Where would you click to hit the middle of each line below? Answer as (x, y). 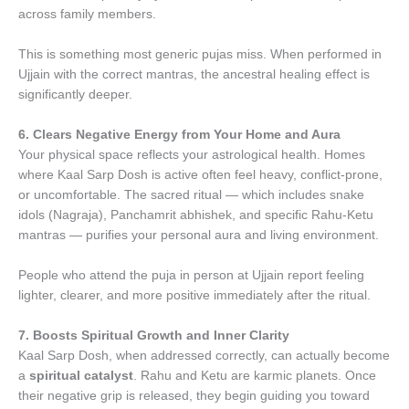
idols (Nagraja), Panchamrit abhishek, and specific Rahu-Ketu (196, 215)
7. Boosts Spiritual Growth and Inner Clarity (154, 335)
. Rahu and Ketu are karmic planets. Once (255, 375)
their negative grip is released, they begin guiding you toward (194, 395)
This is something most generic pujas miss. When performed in (200, 55)
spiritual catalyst (81, 375)
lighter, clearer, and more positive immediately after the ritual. (194, 295)
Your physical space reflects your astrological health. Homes (192, 154)
